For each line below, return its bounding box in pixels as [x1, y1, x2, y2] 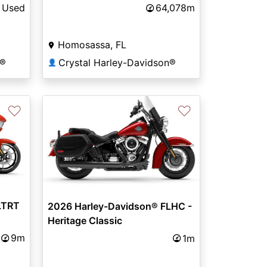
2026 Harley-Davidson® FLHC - [47, 200, 192, 212]
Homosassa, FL [57, 39, 126, 51]
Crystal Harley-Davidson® [58, 57, 176, 69]
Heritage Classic [47, 214, 122, 226]
